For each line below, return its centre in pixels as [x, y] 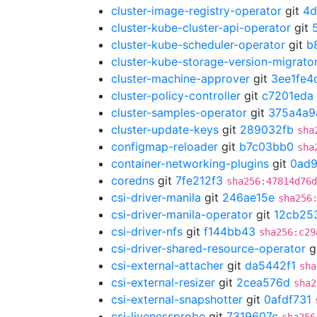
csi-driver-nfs [147, 231]
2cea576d [263, 282]
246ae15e [248, 197]
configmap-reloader [165, 146]
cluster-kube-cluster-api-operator [201, 28]
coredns [133, 180]
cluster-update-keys [165, 129]
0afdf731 [288, 299]
